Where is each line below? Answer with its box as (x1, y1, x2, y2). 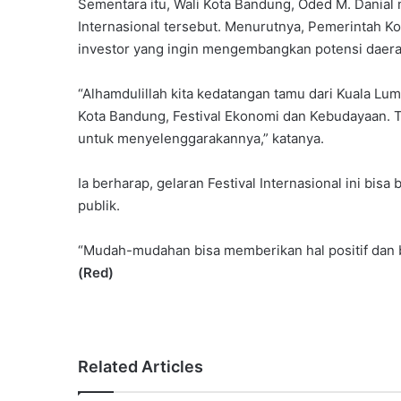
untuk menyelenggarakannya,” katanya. (78, 129, 324, 147)
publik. (78, 196, 120, 214)
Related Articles (78, 356, 203, 376)
